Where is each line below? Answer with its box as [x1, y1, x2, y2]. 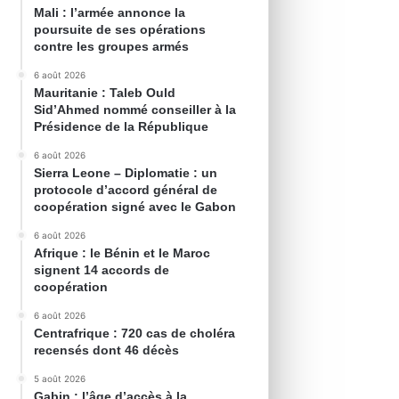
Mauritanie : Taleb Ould [34, 85, 176, 101]
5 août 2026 [34, 373, 86, 385]
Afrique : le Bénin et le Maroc [34, 246, 211, 261]
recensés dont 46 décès [34, 343, 180, 358]
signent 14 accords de [34, 263, 170, 278]
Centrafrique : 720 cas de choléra [34, 326, 236, 341]
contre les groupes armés [34, 39, 190, 54]
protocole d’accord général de [34, 183, 218, 198]
